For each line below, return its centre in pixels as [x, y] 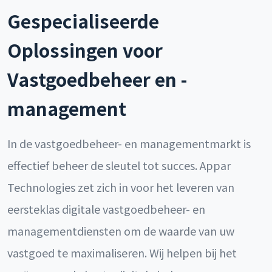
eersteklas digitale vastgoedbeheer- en [106, 209]
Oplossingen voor [85, 50]
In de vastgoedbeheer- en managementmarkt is [129, 143]
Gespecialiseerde [83, 21]
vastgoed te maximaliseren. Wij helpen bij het [122, 253]
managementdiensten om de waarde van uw [121, 231]
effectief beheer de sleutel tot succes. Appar [119, 165]
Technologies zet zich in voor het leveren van [121, 187]
